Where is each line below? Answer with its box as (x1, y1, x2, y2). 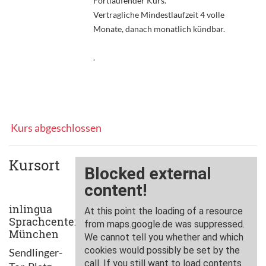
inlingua (9, 201, 52, 216)
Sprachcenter (9, 214, 78, 229)
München (9, 226, 59, 241)
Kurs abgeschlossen (9, 121, 102, 134)
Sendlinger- (9, 245, 62, 259)
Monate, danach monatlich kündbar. (93, 23, 225, 34)
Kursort (9, 155, 60, 175)
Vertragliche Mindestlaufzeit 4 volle (93, 9, 224, 20)
